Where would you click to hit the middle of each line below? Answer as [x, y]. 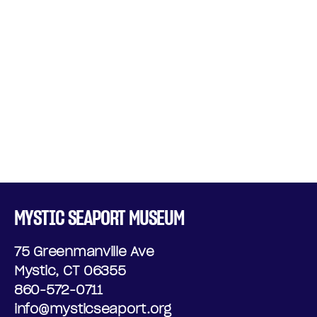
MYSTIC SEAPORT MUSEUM [99, 218]
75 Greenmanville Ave [84, 252]
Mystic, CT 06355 [70, 271]
